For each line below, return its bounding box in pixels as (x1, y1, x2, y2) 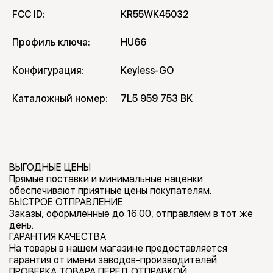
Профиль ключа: (12, 37, 90, 49)
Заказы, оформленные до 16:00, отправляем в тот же (9, 208, 253, 220)
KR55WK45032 (121, 9, 189, 21)
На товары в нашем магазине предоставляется (9, 243, 227, 255)
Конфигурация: (12, 65, 84, 77)
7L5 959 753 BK (121, 93, 193, 105)
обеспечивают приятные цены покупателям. (9, 185, 211, 197)
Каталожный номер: (12, 93, 108, 105)
